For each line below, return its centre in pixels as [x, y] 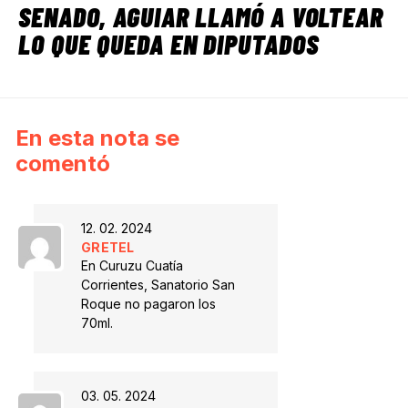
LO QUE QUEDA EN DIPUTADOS [168, 44]
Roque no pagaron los [148, 303]
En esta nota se [97, 138]
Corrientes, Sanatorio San [158, 284]
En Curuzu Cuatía [132, 265]
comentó [63, 163]
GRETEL [108, 247]
